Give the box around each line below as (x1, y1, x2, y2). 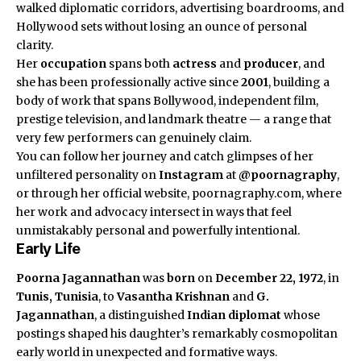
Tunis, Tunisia (16, 288, 98, 304)
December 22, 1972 (215, 270, 323, 285)
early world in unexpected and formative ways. (16, 344, 277, 359)
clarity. (16, 38, 53, 53)
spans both (106, 56, 172, 72)
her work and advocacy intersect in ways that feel (16, 205, 292, 220)
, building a (268, 75, 330, 90)
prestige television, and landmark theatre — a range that (16, 112, 331, 127)
